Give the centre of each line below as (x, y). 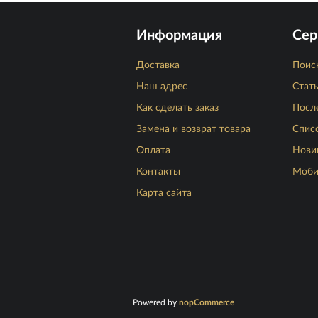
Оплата (153, 150)
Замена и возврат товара (193, 129)
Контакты (158, 172)
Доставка (158, 65)
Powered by (156, 302)
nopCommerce (207, 302)
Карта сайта (164, 193)
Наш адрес (162, 87)
